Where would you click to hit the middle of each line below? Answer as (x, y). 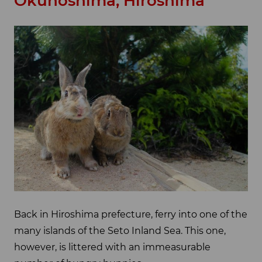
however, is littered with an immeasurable (112, 247)
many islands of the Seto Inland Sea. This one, (120, 231)
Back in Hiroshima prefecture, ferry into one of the (131, 215)
